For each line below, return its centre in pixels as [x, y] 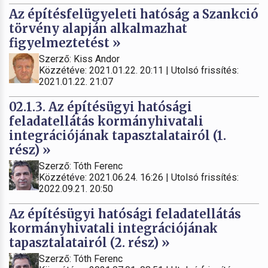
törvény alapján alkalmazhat [98, 28]
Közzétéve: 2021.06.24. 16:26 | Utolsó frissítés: [139, 177]
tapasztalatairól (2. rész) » [89, 242]
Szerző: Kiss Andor [79, 59]
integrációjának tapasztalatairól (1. [118, 135]
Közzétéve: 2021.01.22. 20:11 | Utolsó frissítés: [139, 70]
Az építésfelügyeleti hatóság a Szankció [134, 14]
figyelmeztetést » [65, 42]
